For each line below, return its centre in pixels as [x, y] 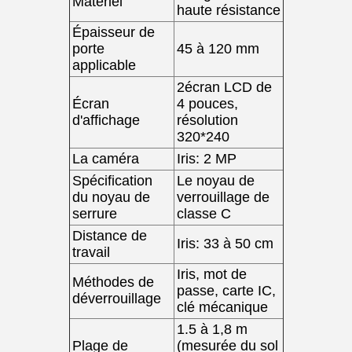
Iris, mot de [211, 274]
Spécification [112, 181]
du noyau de [111, 197]
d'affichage [106, 120]
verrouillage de [223, 197]
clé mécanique [222, 307]
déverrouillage [116, 299]
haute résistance [228, 10]
